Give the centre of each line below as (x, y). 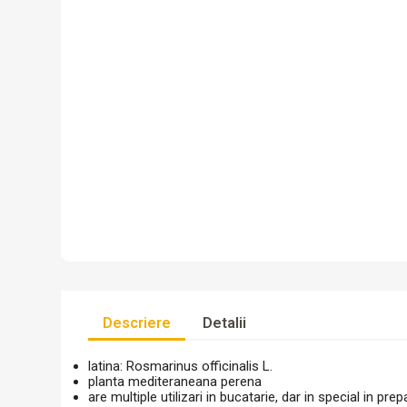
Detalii (225, 323)
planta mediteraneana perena (175, 382)
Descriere (137, 323)
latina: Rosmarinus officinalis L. (181, 366)
